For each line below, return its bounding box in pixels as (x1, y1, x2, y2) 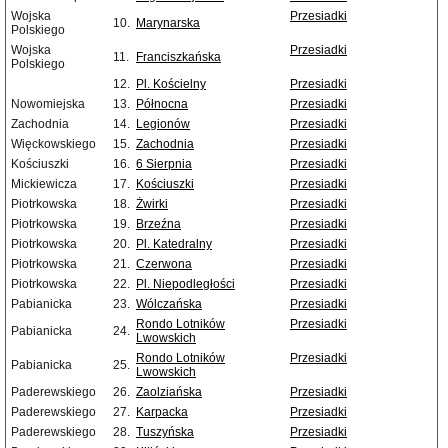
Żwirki (136, 197, 168, 212)
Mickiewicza (11, 177, 77, 192)
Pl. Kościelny (136, 77, 206, 92)
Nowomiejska (11, 97, 85, 112)
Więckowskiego (11, 137, 96, 152)
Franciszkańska (136, 50, 221, 65)
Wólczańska (136, 297, 202, 312)
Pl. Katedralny (136, 237, 212, 252)
